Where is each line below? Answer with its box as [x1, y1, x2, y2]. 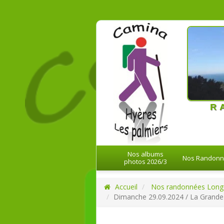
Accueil [113, 182, 137, 191]
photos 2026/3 [124, 157, 167, 166]
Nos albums [127, 149, 164, 158]
